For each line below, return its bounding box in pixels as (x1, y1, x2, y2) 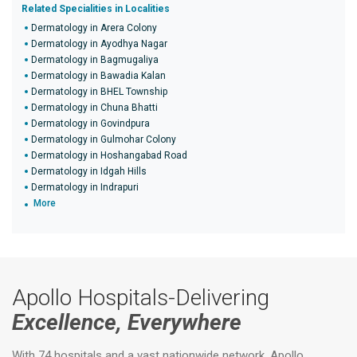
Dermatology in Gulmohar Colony (31, 134, 176, 145)
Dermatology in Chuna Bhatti (31, 102, 158, 113)
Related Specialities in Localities (22, 3, 170, 14)
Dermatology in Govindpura (31, 118, 150, 129)
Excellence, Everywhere (12, 309, 241, 335)
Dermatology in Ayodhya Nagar (31, 38, 167, 49)
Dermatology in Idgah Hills (31, 166, 147, 177)
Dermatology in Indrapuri (31, 182, 139, 193)
